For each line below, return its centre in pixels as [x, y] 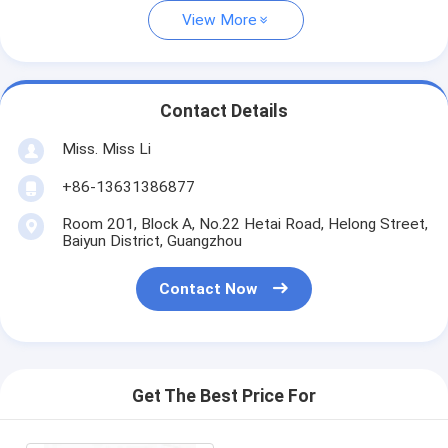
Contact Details [224, 111]
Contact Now [208, 289]
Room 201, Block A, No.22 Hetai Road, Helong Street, [244, 223]
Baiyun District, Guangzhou [151, 240]
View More [219, 20]
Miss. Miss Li [106, 148]
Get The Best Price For [224, 396]
